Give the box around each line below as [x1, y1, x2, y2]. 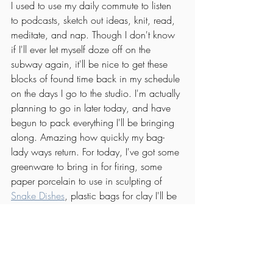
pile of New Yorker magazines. [11, 218, 136, 232]
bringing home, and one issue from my [11, 204, 171, 218]
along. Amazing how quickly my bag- [11, 130, 165, 144]
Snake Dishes [11, 189, 65, 203]
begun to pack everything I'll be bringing [11, 116, 177, 130]
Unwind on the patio [11, 247, 121, 263]
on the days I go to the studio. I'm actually [11, 87, 183, 101]
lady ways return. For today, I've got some [11, 145, 182, 159]
